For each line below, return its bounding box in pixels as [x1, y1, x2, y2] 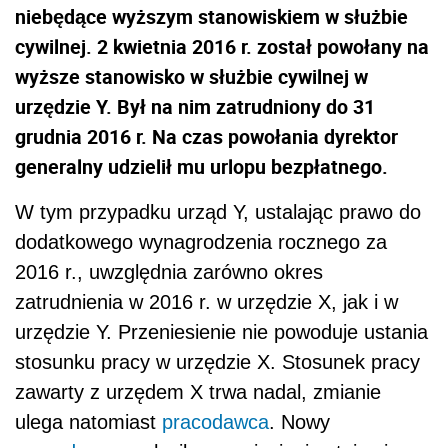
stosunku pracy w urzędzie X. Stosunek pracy [15, 350, 420, 373]
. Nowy [269, 410, 330, 433]
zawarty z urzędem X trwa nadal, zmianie [15, 380, 381, 403]
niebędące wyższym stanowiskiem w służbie [15, 2, 408, 30]
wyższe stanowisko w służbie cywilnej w [15, 62, 368, 90]
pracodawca [162, 410, 269, 433]
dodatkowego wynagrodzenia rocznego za [15, 230, 387, 253]
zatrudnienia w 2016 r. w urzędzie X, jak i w [15, 290, 398, 313]
